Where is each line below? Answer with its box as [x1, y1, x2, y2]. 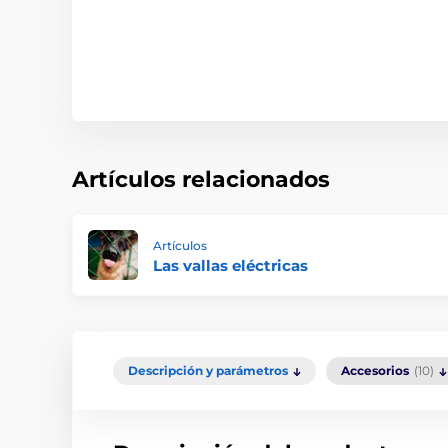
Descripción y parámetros [128, 363, 288, 379]
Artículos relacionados [72, 166, 330, 194]
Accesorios [341, 363, 409, 379]
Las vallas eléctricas [153, 256, 308, 276]
